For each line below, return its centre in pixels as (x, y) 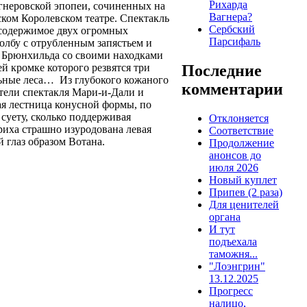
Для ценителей (244, 205)
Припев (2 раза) (246, 193)
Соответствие (241, 131)
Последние (222, 71)
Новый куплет (243, 180)
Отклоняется (239, 119)
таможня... (233, 254)
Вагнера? (231, 17)
